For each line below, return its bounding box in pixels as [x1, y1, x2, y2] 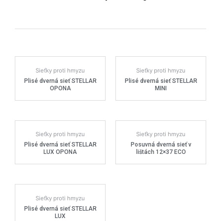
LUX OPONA [43, 148, 77, 156]
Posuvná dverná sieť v [130, 141, 191, 148]
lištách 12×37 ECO [136, 148, 186, 156]
